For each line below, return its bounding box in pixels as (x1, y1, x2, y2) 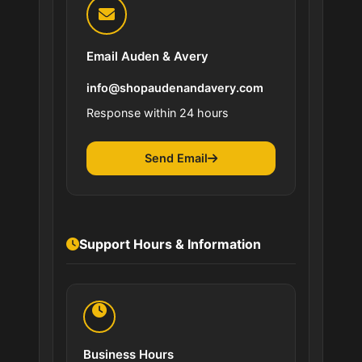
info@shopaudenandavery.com (86, 80, 263, 95)
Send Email (145, 151, 208, 166)
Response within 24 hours (86, 105, 229, 120)
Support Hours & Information (79, 235, 261, 252)
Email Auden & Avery (86, 48, 208, 64)
